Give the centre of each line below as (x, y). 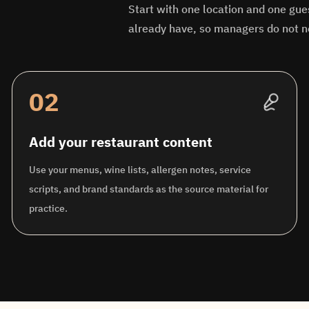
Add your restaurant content (121, 142)
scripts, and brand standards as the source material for (149, 189)
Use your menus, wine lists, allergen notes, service (140, 170)
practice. (49, 208)
